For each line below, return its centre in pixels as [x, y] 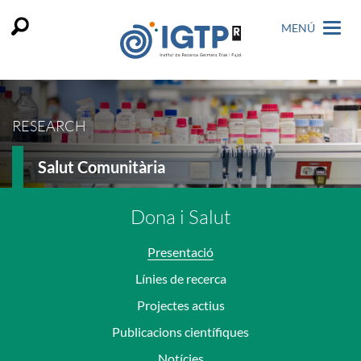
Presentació [180, 252]
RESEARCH [49, 126]
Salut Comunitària [102, 167]
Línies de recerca [180, 279]
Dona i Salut [180, 216]
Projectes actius [180, 305]
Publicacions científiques [180, 332]
